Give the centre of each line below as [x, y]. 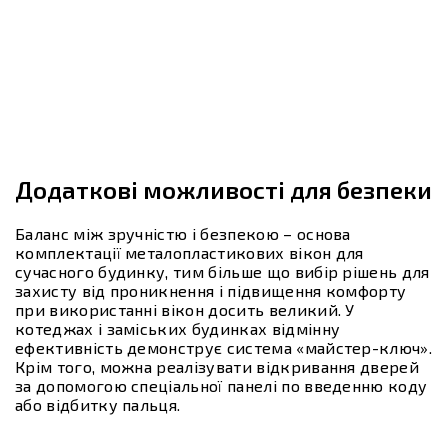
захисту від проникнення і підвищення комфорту [211, 291]
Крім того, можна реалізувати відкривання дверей [217, 367]
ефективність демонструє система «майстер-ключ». [224, 348]
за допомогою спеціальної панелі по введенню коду [221, 386]
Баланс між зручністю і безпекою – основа [183, 234]
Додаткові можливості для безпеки [223, 190]
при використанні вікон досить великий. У [185, 310]
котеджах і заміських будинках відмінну [178, 329]
